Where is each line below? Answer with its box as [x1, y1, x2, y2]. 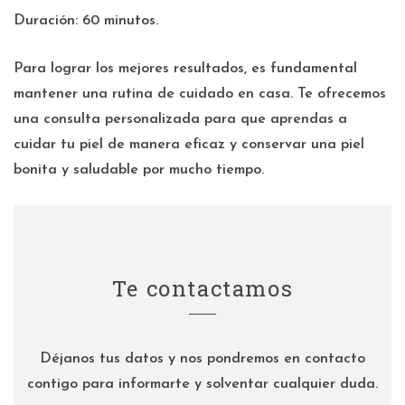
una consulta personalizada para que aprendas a [14, 112, 347, 127]
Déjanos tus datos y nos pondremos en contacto [40, 352, 365, 366]
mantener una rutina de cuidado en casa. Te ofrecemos [14, 87, 386, 101]
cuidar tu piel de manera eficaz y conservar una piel [14, 137, 364, 152]
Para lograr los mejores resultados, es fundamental [14, 61, 357, 76]
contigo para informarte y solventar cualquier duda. [27, 377, 378, 391]
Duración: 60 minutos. [14, 14, 158, 28]
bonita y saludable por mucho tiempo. [14, 163, 264, 177]
